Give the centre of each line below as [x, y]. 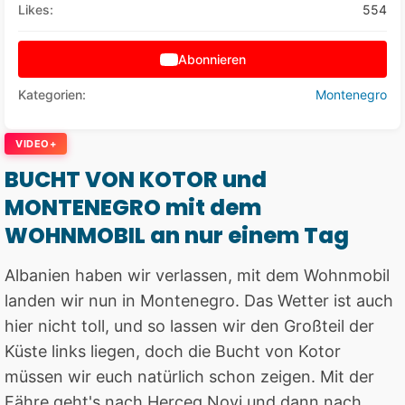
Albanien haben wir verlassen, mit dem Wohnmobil [197, 276]
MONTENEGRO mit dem [133, 208]
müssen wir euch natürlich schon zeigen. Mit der [189, 377]
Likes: [36, 10]
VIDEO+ [36, 144]
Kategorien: [52, 95]
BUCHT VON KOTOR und [136, 180]
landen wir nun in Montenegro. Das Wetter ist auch [199, 301]
